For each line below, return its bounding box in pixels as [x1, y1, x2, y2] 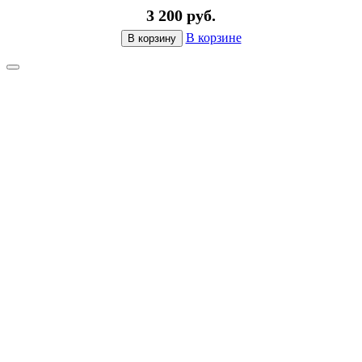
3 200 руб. [146, 6, 216, 25]
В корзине [185, 31, 242, 45]
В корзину [127, 32, 176, 45]
